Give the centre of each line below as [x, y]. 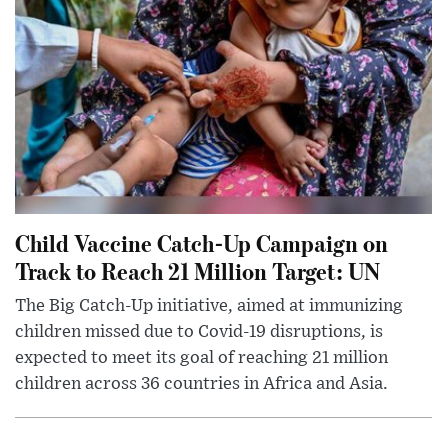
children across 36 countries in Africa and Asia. [201, 383]
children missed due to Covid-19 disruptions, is [199, 331]
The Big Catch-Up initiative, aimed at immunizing [209, 305]
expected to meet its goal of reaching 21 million [201, 357]
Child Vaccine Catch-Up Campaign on [201, 242]
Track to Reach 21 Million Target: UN [197, 270]
